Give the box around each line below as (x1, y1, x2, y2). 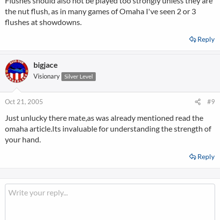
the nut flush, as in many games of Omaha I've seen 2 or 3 (5, 6, 196, 16)
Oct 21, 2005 (5, 98, 43, 106)
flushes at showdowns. (5, 17, 82, 27)
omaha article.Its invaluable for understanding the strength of (5, 124, 211, 133)
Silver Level (64, 73, 93, 80)
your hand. (5, 135, 41, 144)
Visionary (33, 72, 60, 80)
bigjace (33, 60, 58, 69)
